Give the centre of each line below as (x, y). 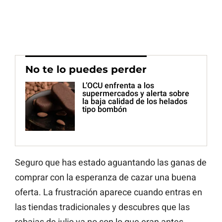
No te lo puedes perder (86, 70)
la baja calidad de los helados (135, 102)
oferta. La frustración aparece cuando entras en (109, 192)
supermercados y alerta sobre (136, 94)
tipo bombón (105, 110)
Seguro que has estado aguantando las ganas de (111, 163)
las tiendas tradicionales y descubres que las (102, 207)
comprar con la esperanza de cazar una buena (106, 177)
